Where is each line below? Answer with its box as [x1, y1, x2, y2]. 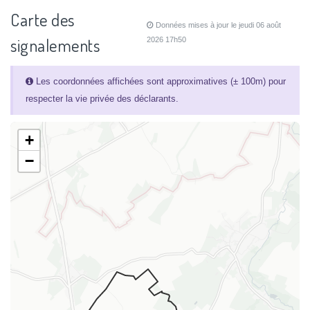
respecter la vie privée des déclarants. [25, 93, 179, 104]
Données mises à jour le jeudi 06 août [154, 21, 282, 30]
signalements [10, 35, 100, 57]
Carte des [10, 9, 75, 31]
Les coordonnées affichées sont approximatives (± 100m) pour [33, 76, 286, 87]
